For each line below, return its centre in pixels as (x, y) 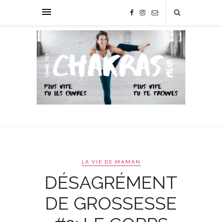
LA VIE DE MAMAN (111, 162)
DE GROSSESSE (111, 203)
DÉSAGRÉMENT (111, 182)
